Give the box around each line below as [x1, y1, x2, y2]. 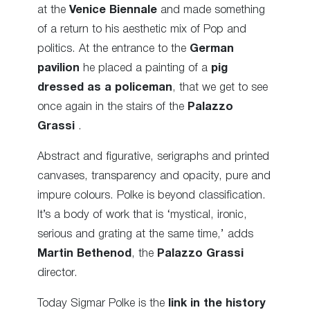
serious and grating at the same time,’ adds [37, 229, 253, 239]
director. [37, 268, 77, 278]
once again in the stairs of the [37, 101, 188, 112]
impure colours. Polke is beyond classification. [37, 190, 266, 201]
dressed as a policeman [37, 82, 172, 93]
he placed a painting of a [80, 62, 211, 73]
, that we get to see [172, 82, 268, 93]
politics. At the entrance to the [37, 43, 190, 54]
